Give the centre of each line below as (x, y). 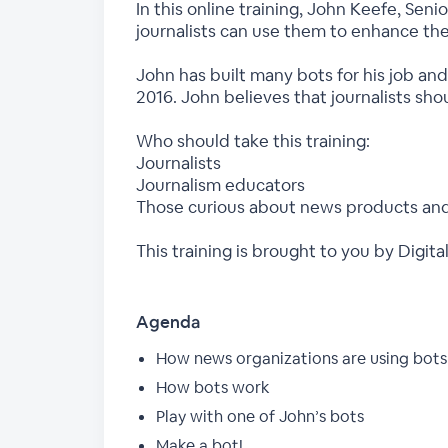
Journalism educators (220, 185)
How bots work (212, 387)
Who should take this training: (253, 141)
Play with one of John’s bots (260, 416)
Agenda (168, 322)
